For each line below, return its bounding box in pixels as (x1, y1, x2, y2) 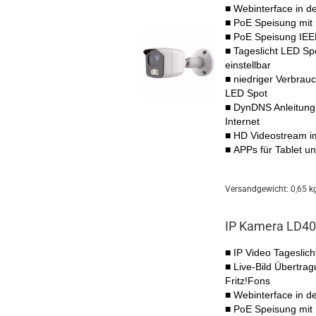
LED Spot (225, 87, 267, 99)
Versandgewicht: (225, 184, 291, 194)
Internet (225, 116, 260, 127)
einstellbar (225, 59, 271, 71)
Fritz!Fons (225, 275, 270, 286)
